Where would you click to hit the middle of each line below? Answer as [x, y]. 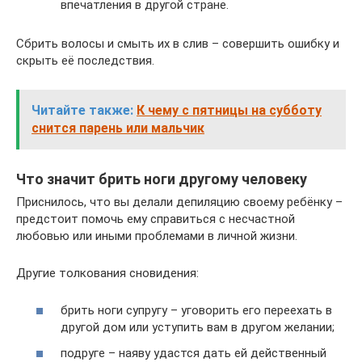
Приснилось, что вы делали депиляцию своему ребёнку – [179, 202]
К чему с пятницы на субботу [229, 110]
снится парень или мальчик [118, 128]
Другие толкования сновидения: [107, 273]
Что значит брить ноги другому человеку [162, 179]
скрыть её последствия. [85, 60]
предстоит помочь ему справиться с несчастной [156, 219]
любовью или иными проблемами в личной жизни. [157, 236]
